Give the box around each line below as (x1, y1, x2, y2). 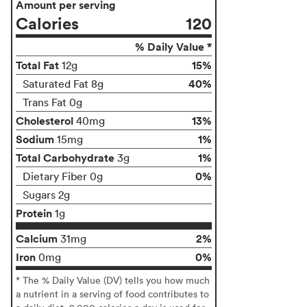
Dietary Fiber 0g (23, 169, 103, 183)
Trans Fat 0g (23, 95, 82, 109)
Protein (16, 205, 52, 221)
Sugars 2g (23, 187, 70, 201)
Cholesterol (16, 112, 73, 128)
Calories (16, 12, 79, 34)
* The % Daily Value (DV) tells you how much (16, 273, 210, 286)
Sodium (16, 131, 54, 147)
